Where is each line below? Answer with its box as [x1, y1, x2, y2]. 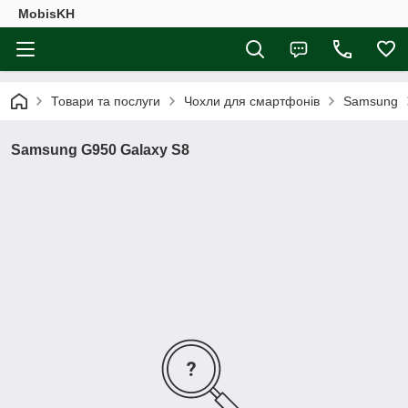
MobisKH [18, 6, 75, 21]
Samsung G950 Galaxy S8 [11, 142, 189, 158]
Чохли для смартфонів [184, 94, 320, 108]
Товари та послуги [51, 94, 160, 108]
